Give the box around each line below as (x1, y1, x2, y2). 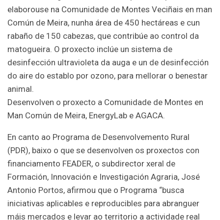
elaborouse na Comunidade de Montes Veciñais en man (7, 4, 212, 14)
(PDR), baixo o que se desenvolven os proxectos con (7, 145, 199, 155)
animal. (7, 83, 34, 94)
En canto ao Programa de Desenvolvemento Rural (7, 132, 190, 142)
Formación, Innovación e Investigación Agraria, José (7, 171, 200, 182)
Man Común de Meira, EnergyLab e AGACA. (7, 110, 165, 120)
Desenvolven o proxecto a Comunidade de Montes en (7, 97, 203, 107)
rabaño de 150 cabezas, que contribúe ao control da (7, 30, 199, 41)
